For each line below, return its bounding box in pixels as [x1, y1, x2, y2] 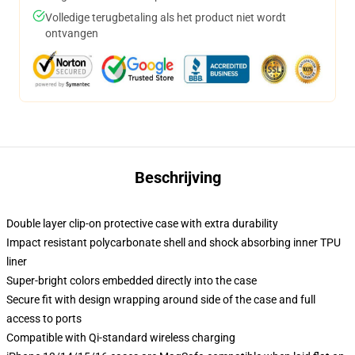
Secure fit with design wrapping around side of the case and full [6, 293, 315, 306]
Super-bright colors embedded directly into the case [6, 274, 257, 287]
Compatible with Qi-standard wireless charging [6, 331, 235, 344]
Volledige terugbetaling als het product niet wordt [45, 11, 286, 24]
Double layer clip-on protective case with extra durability [6, 217, 278, 230]
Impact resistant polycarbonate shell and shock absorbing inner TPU [6, 236, 341, 249]
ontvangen [45, 27, 98, 40]
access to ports [6, 312, 82, 325]
